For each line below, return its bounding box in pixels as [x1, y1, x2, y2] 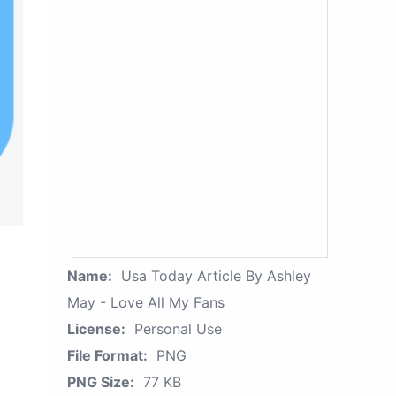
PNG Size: [67, 373, 134, 391]
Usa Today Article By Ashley [121, 267, 311, 285]
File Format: [67, 346, 148, 364]
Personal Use [134, 320, 222, 338]
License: [67, 320, 126, 338]
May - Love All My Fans [67, 293, 225, 311]
